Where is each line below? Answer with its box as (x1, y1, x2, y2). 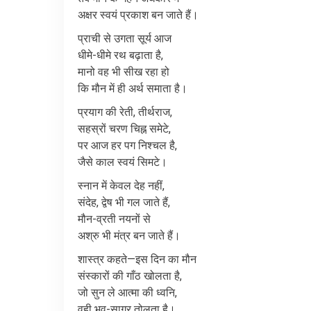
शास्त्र (78, 253, 104, 266)
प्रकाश (120, 8, 149, 22)
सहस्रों (78, 122, 106, 135)
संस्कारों (78, 269, 110, 283)
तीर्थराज (138, 106, 170, 119)
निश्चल (138, 139, 167, 152)
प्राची (78, 32, 101, 45)
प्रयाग (78, 106, 103, 119)
